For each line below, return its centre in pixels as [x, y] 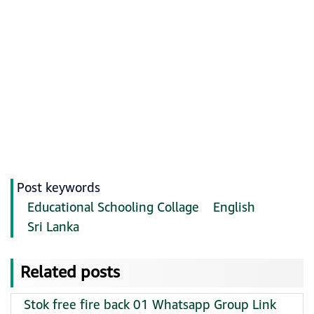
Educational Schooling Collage [113, 208]
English [234, 208]
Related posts [70, 273]
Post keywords [59, 188]
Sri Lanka [53, 227]
